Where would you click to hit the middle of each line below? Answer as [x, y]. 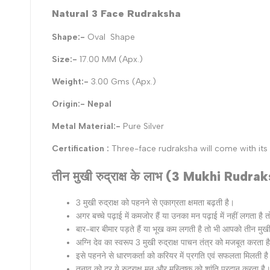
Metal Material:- [87, 127]
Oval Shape [110, 37]
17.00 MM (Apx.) [112, 60]
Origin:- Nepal [82, 104]
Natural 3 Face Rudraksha [116, 14]
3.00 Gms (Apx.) [124, 82]
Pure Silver [143, 127]
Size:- [66, 60]
